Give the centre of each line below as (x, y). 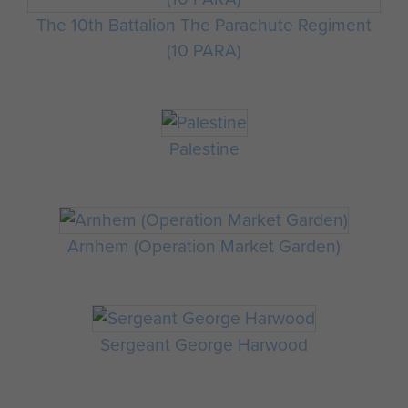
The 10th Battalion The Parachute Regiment (204, 25)
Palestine (204, 148)
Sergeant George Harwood (204, 344)
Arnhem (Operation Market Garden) (204, 247)
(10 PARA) (204, 51)
